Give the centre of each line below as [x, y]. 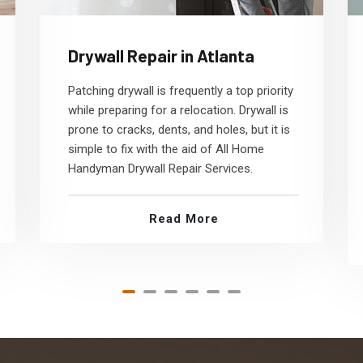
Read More [184, 219]
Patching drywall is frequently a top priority [181, 91]
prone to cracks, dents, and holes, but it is [179, 130]
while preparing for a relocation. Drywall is [178, 110]
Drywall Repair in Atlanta [161, 56]
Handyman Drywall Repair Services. [160, 169]
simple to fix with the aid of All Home [166, 149]
